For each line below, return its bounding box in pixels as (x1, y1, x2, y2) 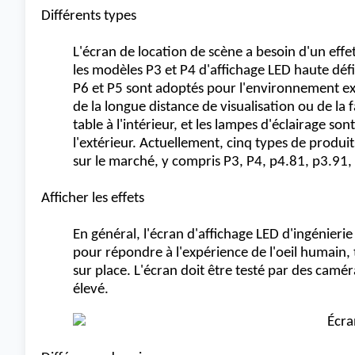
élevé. (73, 282, 109, 297)
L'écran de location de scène (73, 45, 242, 60)
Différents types (41, 9, 136, 24)
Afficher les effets (41, 191, 144, 206)
